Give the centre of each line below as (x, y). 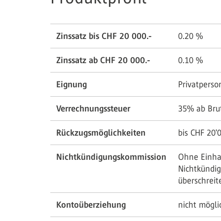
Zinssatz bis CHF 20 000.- (104, 36)
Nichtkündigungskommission (111, 157)
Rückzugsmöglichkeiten (101, 133)
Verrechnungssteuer (93, 109)
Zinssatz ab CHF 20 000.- (103, 60)
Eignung (72, 85)
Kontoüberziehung (91, 205)
